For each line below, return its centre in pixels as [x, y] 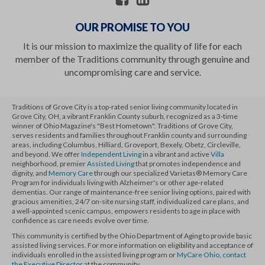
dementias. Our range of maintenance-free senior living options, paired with [131, 192]
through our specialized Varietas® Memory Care [170, 173]
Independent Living [111, 154]
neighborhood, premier [49, 163]
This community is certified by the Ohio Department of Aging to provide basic [132, 235]
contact [234, 254]
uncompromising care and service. [132, 72]
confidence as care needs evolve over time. [80, 220]
